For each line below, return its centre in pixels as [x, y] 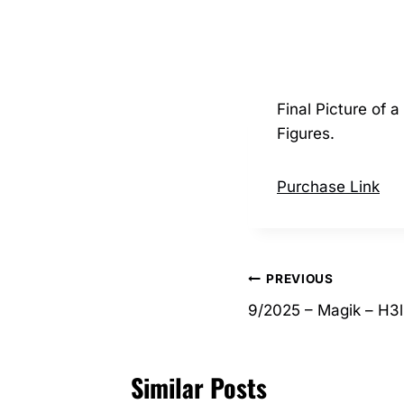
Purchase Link [328, 186]
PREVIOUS [300, 279]
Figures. [306, 133]
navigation [300, 322]
